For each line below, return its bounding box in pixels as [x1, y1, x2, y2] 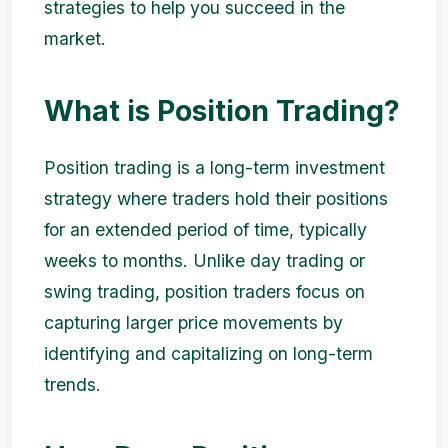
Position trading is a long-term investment [44, 157, 385, 178]
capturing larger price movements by [44, 312, 343, 333]
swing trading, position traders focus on [44, 281, 365, 302]
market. [44, 28, 106, 49]
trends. [44, 374, 101, 395]
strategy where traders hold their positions [44, 188, 388, 209]
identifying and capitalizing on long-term [44, 343, 373, 364]
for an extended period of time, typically [44, 219, 367, 240]
